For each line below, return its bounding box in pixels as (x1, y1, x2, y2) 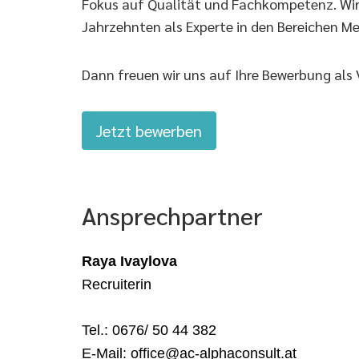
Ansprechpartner (82, 200, 263, 231)
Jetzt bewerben (96, 120, 202, 141)
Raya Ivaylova (82, 253, 177, 269)
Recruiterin (82, 276, 155, 292)
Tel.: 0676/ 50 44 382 (82, 322, 216, 338)
